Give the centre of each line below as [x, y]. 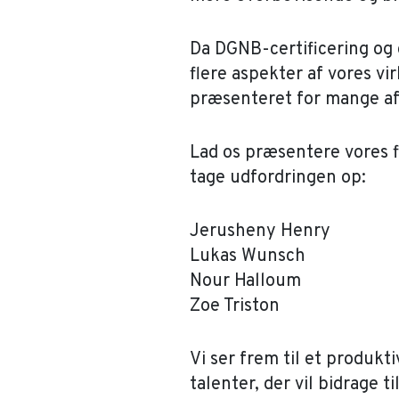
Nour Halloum [245, 281]
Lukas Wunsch [248, 256]
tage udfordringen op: [278, 178]
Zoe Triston [235, 306]
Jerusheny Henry [260, 232]
